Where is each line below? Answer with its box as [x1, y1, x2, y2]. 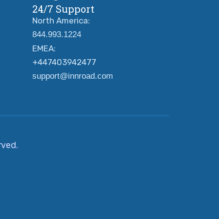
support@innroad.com [32, 71, 113, 81]
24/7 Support [32, 2, 94, 15]
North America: [32, 15, 90, 25]
